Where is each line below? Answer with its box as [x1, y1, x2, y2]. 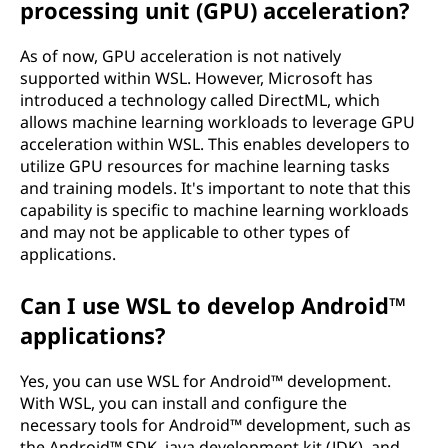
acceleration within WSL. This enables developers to [20, 133, 410, 155]
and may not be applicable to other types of [20, 221, 350, 243]
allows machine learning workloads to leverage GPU [20, 111, 415, 133]
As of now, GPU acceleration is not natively [20, 45, 341, 67]
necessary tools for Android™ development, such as [20, 414, 411, 436]
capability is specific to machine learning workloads [20, 199, 409, 221]
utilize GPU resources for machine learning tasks [20, 155, 390, 177]
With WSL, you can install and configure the [20, 392, 347, 414]
